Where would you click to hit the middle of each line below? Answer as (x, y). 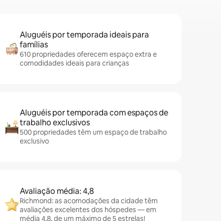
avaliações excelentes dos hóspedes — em (88, 210)
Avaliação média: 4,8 (57, 191)
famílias (34, 45)
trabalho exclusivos (55, 123)
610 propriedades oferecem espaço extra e (88, 54)
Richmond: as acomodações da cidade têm (89, 201)
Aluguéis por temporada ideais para (84, 35)
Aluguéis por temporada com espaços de (94, 113)
